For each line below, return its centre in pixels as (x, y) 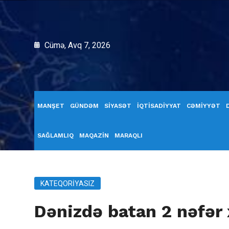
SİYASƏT (118, 106)
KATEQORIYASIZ (67, 184)
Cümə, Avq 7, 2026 (76, 45)
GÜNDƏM (84, 106)
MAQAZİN (94, 135)
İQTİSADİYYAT (159, 106)
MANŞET (51, 106)
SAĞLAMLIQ (55, 135)
